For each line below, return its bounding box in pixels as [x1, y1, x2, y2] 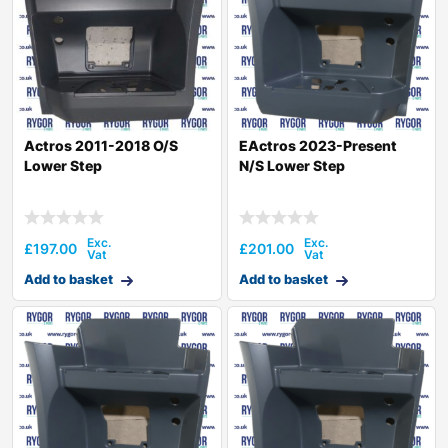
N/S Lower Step [238, 156, 345, 174]
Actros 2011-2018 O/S [24, 136, 178, 154]
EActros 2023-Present [238, 136, 397, 154]
